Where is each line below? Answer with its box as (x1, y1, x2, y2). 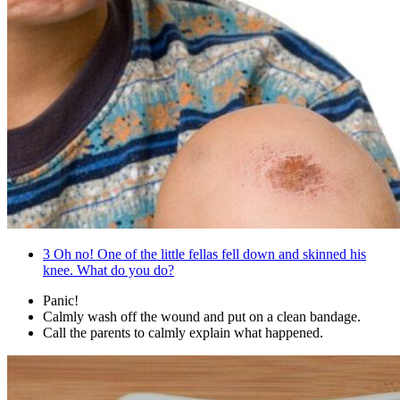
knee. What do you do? (43, 262, 174, 279)
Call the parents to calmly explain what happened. (43, 325, 323, 341)
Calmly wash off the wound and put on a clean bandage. (43, 309, 361, 325)
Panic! (43, 293, 79, 309)
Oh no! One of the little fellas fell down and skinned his (50, 246, 366, 262)
